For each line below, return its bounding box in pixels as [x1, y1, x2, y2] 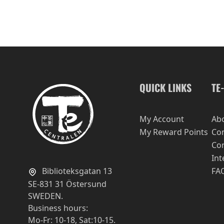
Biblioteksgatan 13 [40, 165, 112, 176]
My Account [139, 113, 184, 124]
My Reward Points [139, 126, 208, 137]
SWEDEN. [28, 190, 63, 201]
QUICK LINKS [139, 80, 191, 95]
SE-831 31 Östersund [28, 178, 106, 189]
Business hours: [28, 202, 88, 213]
